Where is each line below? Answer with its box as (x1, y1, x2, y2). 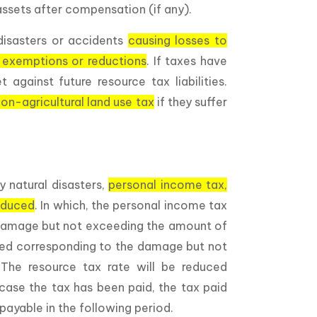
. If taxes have (146, 54, 228, 69)
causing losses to (127, 33, 228, 48)
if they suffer (154, 95, 228, 110)
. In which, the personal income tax (34, 198, 228, 213)
